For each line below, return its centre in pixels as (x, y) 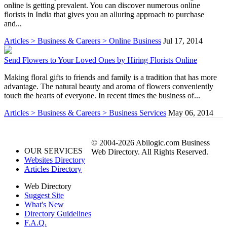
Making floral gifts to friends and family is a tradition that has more (110, 77)
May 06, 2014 (191, 112)
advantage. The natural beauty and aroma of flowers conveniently (109, 86)
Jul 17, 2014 (183, 41)
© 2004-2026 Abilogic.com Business (150, 142)
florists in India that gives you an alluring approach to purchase (104, 14)
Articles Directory (53, 169)
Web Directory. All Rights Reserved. (150, 152)
